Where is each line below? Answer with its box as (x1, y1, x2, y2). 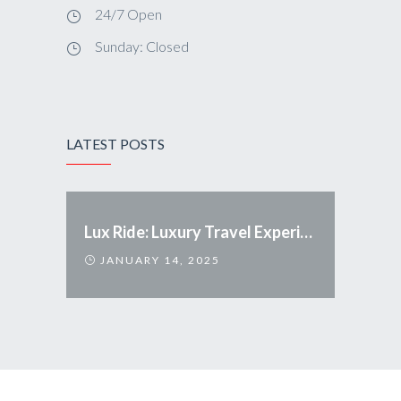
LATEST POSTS (66, 134, 165, 152)
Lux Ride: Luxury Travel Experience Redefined (300, 221, 312, 242)
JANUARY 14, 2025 (97, 252, 220, 267)
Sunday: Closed (95, 37, 189, 55)
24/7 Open (95, 4, 162, 22)
